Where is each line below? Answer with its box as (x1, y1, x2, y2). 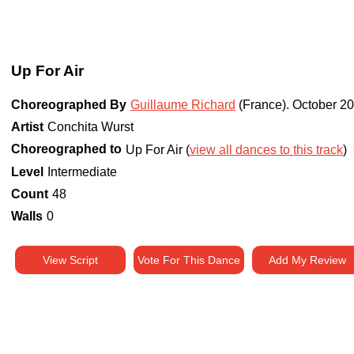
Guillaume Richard (130, 98, 235, 112)
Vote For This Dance (137, 254, 240, 267)
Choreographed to (11, 142, 122, 156)
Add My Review (269, 254, 346, 267)
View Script (43, 254, 98, 267)
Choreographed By (11, 98, 126, 112)
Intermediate (47, 165, 117, 179)
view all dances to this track (190, 143, 343, 157)
